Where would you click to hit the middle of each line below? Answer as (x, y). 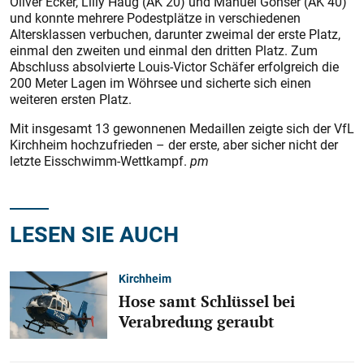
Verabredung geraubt (197, 321)
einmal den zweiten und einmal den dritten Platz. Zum (164, 51)
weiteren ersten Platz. (71, 100)
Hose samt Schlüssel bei (207, 301)
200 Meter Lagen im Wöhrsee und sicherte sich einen (160, 83)
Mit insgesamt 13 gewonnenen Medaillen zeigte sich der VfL (182, 129)
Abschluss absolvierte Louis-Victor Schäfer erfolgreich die (174, 67)
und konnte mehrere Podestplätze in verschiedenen (155, 18)
